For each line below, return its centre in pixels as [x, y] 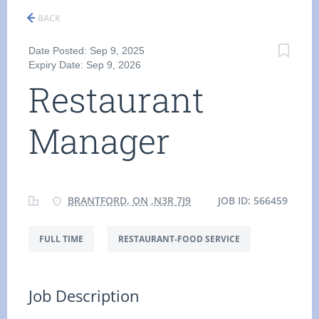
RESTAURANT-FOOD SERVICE [179, 239]
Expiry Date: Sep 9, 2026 [85, 65]
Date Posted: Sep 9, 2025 [87, 51]
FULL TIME [61, 239]
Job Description [84, 296]
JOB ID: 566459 [251, 200]
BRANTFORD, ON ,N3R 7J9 [129, 200]
